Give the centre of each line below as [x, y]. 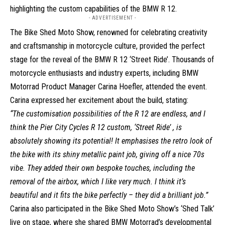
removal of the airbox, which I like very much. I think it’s [98, 182]
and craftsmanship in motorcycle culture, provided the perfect [107, 46]
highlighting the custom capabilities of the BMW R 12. [93, 9]
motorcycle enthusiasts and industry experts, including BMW [104, 73]
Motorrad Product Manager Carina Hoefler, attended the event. [108, 87]
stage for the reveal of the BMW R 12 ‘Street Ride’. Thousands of [112, 60]
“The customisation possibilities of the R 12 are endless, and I [108, 114]
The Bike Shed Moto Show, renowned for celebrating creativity [109, 33]
